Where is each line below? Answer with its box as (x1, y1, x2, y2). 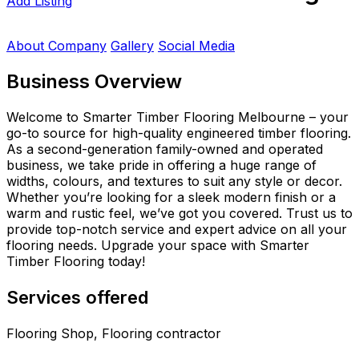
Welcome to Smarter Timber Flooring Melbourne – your (6, 108, 349, 125)
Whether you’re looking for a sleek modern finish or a (6, 188, 336, 205)
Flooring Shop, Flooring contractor (6, 325, 221, 341)
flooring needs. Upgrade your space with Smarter (6, 236, 309, 253)
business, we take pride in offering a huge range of (6, 156, 317, 173)
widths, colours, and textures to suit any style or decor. (6, 172, 342, 189)
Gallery (111, 37, 154, 54)
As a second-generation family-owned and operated (6, 140, 323, 157)
